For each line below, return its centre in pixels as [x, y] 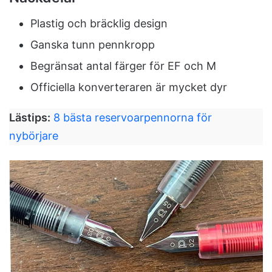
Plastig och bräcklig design [99, 23]
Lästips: [30, 117]
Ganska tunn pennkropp [93, 44]
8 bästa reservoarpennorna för [133, 117]
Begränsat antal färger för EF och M [123, 66]
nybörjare [34, 135]
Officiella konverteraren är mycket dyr [129, 87]
